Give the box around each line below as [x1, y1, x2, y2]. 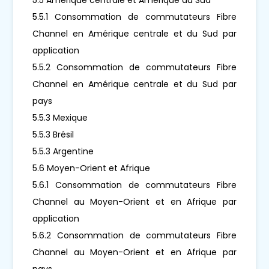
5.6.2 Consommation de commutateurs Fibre [32, 229, 237, 241]
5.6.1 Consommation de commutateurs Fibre [32, 178, 237, 191]
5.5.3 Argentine [32, 145, 94, 157]
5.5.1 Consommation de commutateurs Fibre [32, 10, 237, 23]
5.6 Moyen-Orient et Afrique [32, 162, 151, 174]
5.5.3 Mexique [32, 111, 88, 124]
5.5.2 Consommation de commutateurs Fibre [32, 61, 237, 73]
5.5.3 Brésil [32, 128, 74, 141]
